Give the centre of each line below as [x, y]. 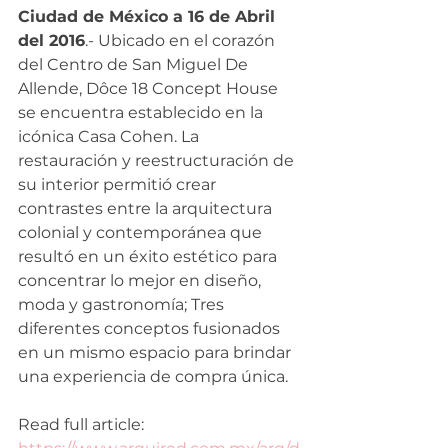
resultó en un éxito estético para [149, 256]
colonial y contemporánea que [142, 232]
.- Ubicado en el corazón [182, 40]
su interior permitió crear [119, 184]
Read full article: [81, 424]
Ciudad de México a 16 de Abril [149, 16]
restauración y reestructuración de [158, 160]
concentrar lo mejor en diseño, [141, 280]
